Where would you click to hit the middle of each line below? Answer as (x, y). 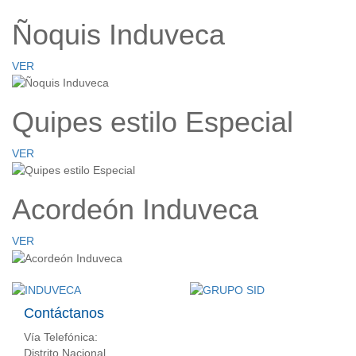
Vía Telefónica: (61, 337)
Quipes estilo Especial (153, 122)
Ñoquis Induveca (118, 34)
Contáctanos (64, 313)
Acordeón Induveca (135, 210)
